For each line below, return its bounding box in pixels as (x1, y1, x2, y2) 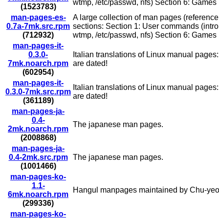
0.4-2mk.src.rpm (8, 153, 68, 162)
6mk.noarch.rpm (8, 190, 68, 199)
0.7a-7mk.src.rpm (6, 22, 70, 31)
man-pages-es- (10, 13, 66, 22)
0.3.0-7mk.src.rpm (5, 88, 71, 96)
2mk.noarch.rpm (8, 125, 68, 133)
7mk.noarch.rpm (8, 59, 68, 68)
